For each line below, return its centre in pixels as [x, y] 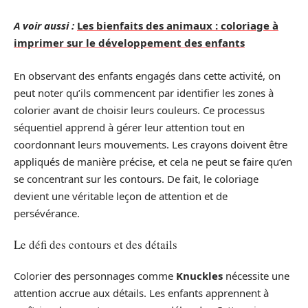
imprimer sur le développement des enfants [129, 43]
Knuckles [199, 275]
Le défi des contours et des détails [96, 245]
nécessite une [256, 275]
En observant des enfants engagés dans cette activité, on [147, 75]
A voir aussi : [44, 26]
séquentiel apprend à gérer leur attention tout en [129, 127]
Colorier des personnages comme [95, 275]
